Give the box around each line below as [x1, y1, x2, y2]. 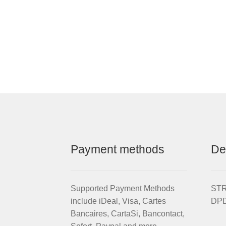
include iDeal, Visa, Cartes [71, 196, 166, 205]
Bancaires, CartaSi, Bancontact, [71, 209, 185, 218]
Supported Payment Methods [71, 184, 175, 193]
